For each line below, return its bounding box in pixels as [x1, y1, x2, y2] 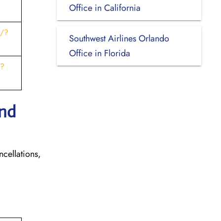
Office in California [69, 1, 141, 14]
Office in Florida [69, 46, 130, 60]
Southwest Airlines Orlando [69, 32, 169, 45]
